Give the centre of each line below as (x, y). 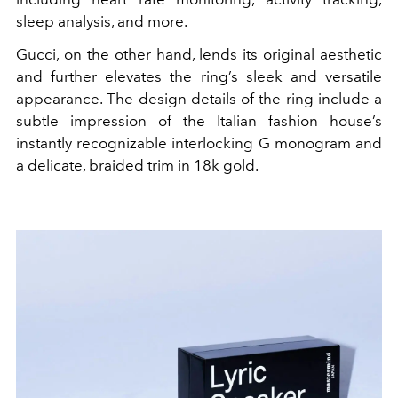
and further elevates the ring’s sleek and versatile (199, 76)
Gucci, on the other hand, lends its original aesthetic (199, 54)
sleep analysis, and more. (102, 21)
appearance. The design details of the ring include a (199, 98)
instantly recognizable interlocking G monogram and (199, 143)
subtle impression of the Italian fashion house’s (199, 120)
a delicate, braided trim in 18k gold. (137, 165)
